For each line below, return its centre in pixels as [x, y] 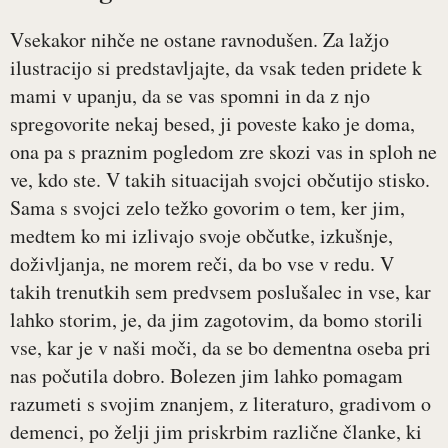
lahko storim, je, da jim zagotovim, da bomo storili [216, 320]
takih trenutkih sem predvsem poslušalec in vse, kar [220, 292]
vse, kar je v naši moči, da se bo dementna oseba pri [220, 348]
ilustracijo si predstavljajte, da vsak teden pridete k [216, 68]
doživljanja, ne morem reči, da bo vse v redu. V [202, 264]
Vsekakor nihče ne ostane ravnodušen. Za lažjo [199, 40]
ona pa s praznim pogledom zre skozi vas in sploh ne [223, 152]
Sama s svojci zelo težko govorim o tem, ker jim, [207, 208]
